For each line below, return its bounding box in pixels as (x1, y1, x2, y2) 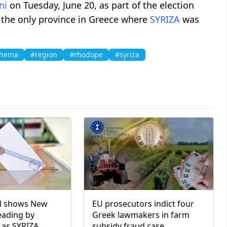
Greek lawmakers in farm (92, 209, 190, 221)
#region (30, 49, 57, 59)
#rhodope (69, 49, 103, 59)
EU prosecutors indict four (92, 198, 194, 210)
